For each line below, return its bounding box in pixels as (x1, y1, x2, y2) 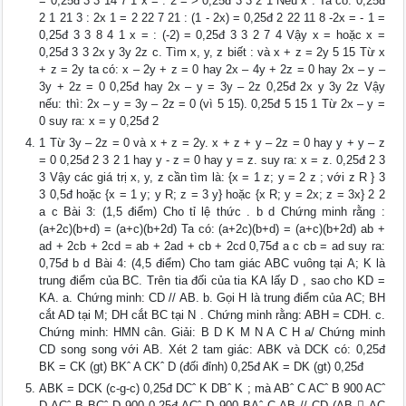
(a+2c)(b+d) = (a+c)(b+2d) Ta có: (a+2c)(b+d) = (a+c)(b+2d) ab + (39, 222, 385, 237)
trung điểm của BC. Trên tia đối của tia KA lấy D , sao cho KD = (39, 274, 385, 288)
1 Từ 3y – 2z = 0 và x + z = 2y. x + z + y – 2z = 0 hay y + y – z (39, 136, 385, 150)
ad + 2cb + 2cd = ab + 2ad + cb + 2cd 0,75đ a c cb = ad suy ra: (39, 239, 385, 254)
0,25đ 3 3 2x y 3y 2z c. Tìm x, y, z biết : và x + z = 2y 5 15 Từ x (39, 45, 385, 60)
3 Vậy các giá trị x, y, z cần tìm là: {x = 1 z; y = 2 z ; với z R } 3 (39, 170, 385, 185)
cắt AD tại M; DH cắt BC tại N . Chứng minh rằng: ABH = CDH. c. (39, 308, 385, 323)
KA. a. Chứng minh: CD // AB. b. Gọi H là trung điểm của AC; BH (39, 291, 385, 305)
